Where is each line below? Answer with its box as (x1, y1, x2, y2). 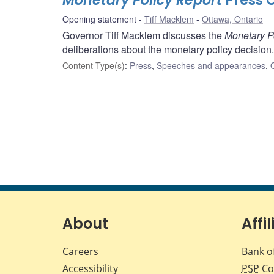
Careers (62, 245, 98, 259)
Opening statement (62, 13, 136, 26)
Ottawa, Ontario (202, 13, 263, 26)
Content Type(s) (62, 59, 125, 72)
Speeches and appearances (157, 59, 265, 72)
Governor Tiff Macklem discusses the (62, 28, 224, 43)
